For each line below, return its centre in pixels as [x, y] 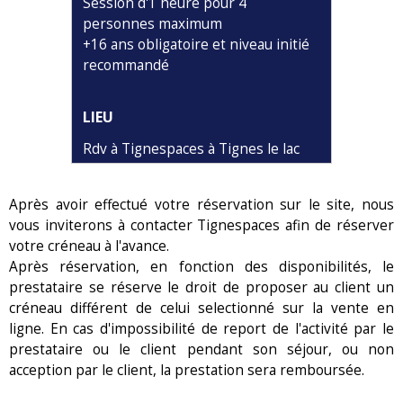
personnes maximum [153, 23]
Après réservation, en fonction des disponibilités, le [201, 267]
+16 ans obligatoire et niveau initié [197, 44]
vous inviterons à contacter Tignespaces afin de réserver [201, 226]
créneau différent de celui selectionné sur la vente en [201, 309]
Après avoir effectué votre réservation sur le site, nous [201, 205]
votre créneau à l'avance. [91, 246]
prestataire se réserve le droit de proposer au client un [201, 288]
